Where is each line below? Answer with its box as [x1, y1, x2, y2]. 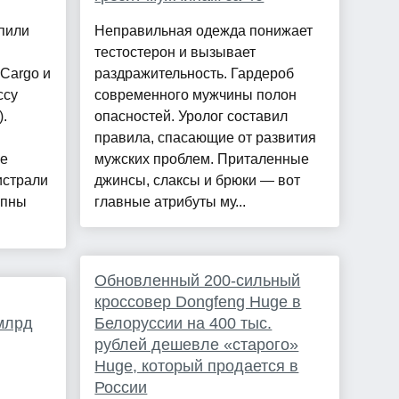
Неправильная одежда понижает [94, 23, 313, 39]
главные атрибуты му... [94, 194, 247, 210]
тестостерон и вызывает [94, 45, 256, 61]
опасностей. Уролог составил [94, 109, 289, 125]
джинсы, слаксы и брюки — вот [94, 173, 301, 189]
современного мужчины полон [94, 87, 297, 103]
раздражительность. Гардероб [94, 66, 295, 82]
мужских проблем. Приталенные [94, 151, 310, 167]
